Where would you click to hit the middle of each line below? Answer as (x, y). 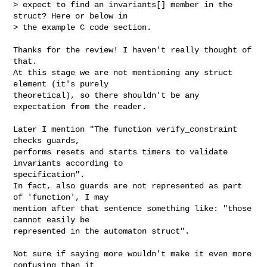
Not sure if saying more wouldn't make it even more (133, 254)
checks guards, (47, 140)
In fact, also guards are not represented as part (128, 186)
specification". (49, 174)
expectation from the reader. (80, 106)
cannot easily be (52, 220)
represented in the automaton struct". (102, 231)
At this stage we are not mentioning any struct (123, 72)
